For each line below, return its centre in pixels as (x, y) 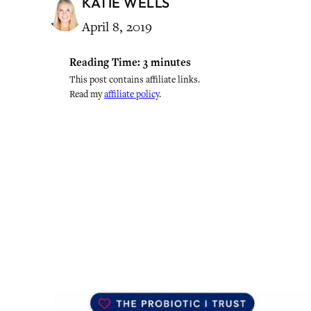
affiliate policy (132, 94)
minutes (171, 62)
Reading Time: (105, 62)
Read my (87, 94)
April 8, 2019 (117, 26)
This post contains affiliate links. (135, 79)
